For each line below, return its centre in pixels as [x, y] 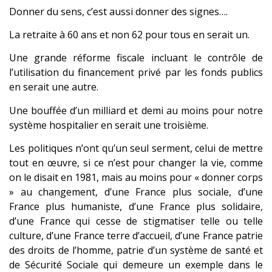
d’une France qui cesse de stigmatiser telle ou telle [136, 221]
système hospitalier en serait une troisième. [109, 125]
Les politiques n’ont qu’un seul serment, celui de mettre [136, 148]
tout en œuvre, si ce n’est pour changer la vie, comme [136, 163]
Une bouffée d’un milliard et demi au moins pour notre [136, 110]
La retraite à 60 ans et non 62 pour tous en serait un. [129, 35]
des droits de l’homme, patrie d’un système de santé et [136, 250]
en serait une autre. [54, 87]
